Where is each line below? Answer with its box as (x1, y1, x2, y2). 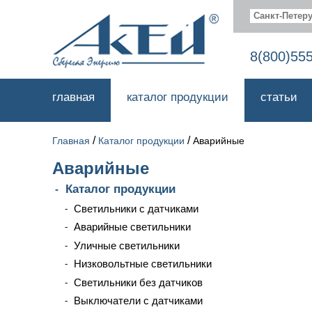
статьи (260, 91, 297, 104)
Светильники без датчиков (74, 276, 203, 288)
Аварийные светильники (74, 221, 191, 233)
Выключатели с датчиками (74, 295, 203, 306)
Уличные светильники (74, 239, 180, 251)
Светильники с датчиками (74, 202, 198, 214)
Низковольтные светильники (74, 258, 212, 270)
